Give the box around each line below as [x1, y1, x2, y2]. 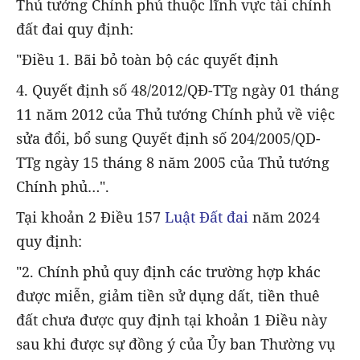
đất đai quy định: [16, 18, 133, 39]
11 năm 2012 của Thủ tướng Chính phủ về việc [16, 104, 335, 124]
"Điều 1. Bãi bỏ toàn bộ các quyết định [16, 49, 278, 69]
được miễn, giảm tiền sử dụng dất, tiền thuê [16, 286, 320, 306]
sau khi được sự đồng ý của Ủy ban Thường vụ [16, 334, 335, 354]
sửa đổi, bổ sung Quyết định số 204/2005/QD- [16, 128, 321, 148]
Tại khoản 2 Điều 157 [16, 207, 165, 227]
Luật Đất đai [165, 207, 248, 227]
